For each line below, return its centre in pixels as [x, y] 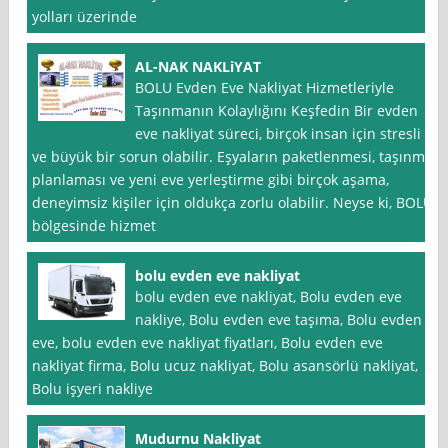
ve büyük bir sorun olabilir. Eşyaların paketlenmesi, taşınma [233, 157]
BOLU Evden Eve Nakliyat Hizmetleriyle [265, 88]
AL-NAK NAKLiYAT [198, 67]
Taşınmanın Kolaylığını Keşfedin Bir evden [277, 111]
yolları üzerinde [85, 17]
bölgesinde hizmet [94, 226]
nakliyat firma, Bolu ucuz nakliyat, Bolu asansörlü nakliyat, [225, 366]
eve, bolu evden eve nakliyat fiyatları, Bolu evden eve [208, 343]
